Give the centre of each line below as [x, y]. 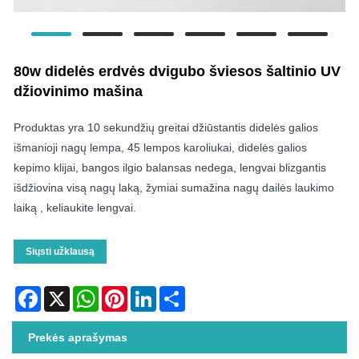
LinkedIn [178, 292]
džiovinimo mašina [78, 91]
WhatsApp [125, 292]
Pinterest [150, 292]
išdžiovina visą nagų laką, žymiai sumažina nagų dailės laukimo [174, 187]
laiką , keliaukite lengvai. [75, 207]
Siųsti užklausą [60, 251]
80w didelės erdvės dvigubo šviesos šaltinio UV [177, 71]
